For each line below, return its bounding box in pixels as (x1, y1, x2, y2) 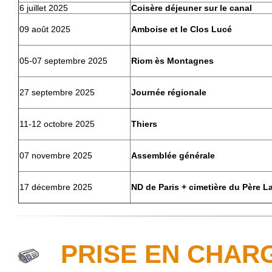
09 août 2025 (19, 24, 70, 35)
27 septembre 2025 (19, 87, 95, 98)
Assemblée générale (131, 151, 215, 161)
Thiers (131, 119, 157, 129)
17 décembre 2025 (19, 182, 92, 192)
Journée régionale (131, 87, 206, 98)
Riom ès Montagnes (131, 56, 214, 66)
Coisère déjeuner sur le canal (131, 3, 252, 13)
